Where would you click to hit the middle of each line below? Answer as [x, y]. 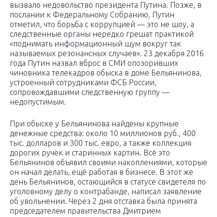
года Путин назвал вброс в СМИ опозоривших [94, 63]
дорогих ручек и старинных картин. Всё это [90, 153]
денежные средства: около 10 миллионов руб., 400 [103, 133]
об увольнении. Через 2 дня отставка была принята [103, 201]
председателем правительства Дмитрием [85, 211]
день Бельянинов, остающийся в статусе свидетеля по [108, 182]
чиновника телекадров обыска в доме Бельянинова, [106, 73]
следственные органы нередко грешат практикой [102, 34]
